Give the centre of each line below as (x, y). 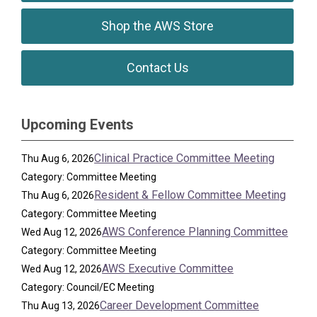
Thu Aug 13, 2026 (61, 306)
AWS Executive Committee (168, 269)
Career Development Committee (180, 305)
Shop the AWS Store (158, 26)
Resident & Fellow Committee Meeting (190, 195)
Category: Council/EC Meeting (88, 287)
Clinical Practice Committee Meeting (185, 158)
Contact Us (157, 68)
